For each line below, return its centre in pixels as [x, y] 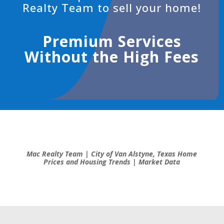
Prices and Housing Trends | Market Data [112, 162]
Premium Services [112, 41]
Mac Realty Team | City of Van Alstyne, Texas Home [112, 154]
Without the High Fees [112, 57]
